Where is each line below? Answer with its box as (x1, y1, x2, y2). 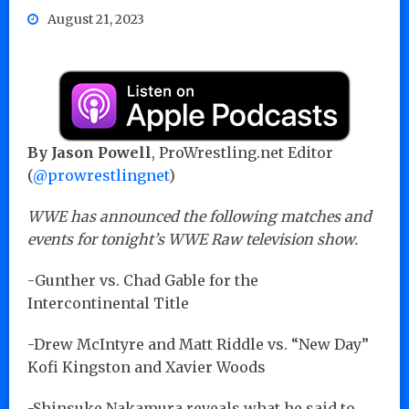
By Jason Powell (27, 142, 152, 162)
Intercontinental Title (27, 293, 189, 312)
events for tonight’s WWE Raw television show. (27, 229, 358, 248)
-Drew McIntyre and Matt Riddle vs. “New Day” (27, 334, 369, 353)
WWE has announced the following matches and (27, 206, 372, 225)
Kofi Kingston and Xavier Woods (27, 357, 266, 376)
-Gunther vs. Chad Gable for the (27, 270, 258, 289)
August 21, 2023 (47, 10, 144, 27)
